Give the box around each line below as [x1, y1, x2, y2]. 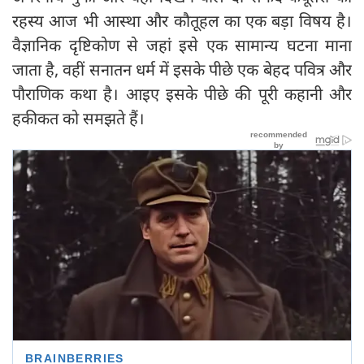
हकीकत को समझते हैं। [12, 106, 145, 129]
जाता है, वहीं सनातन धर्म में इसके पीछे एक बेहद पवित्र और [12, 58, 352, 80]
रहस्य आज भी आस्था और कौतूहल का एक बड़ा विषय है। [12, 9, 352, 32]
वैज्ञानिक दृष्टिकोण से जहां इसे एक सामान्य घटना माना [12, 33, 352, 56]
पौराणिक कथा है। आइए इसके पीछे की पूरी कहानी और [12, 82, 352, 105]
